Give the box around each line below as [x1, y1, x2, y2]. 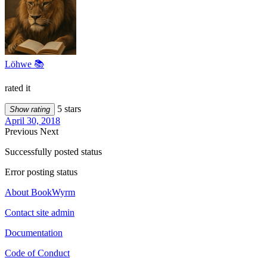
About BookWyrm [5, 187, 75, 198]
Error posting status [5, 167, 77, 178]
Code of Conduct [5, 248, 70, 259]
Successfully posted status [5, 147, 102, 157]
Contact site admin [5, 207, 74, 218]
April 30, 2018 [5, 116, 60, 126]
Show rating [10, 105, 50, 114]
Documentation [5, 228, 63, 238]
